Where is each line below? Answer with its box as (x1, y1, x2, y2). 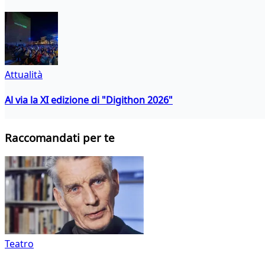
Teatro (5, 237, 34, 250)
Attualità (5, 67, 43, 81)
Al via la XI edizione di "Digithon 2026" (5, 93, 173, 107)
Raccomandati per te (5, 130, 115, 146)
